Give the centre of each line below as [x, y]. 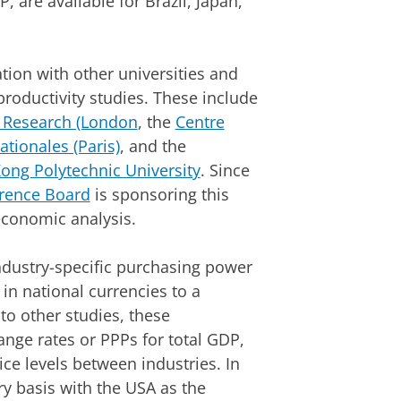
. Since [225, 170]
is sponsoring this [159, 194]
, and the [153, 145]
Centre [200, 121]
